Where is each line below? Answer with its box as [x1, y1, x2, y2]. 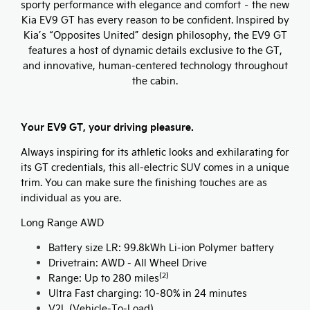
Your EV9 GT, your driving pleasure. [21, 119, 194, 134]
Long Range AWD [21, 215, 104, 229]
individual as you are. [21, 190, 121, 204]
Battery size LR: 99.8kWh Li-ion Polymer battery [48, 240, 274, 254]
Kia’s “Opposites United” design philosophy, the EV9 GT [23, 28, 287, 42]
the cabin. [132, 73, 178, 87]
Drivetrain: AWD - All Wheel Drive [48, 255, 207, 269]
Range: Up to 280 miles [48, 271, 159, 284]
